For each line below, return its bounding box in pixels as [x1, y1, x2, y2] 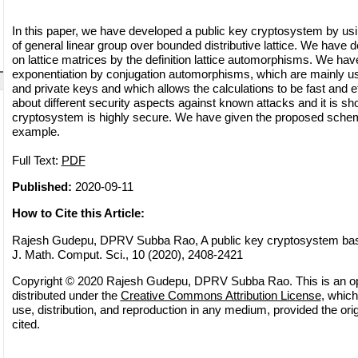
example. [11, 124, 60, 138]
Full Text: [11, 153, 62, 167]
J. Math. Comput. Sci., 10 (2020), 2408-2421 [11, 247, 243, 261]
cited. [11, 316, 40, 331]
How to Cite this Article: [11, 206, 145, 221]
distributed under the [11, 288, 121, 302]
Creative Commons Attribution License [120, 288, 321, 302]
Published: [11, 179, 72, 193]
